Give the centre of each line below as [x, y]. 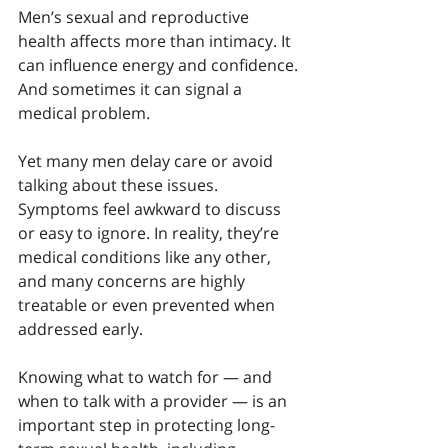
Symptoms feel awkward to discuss [151, 209]
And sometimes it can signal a [132, 89]
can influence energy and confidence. [160, 65]
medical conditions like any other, [146, 257]
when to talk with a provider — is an [154, 401]
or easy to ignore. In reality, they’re [150, 233]
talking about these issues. [120, 185]
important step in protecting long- [146, 425]
